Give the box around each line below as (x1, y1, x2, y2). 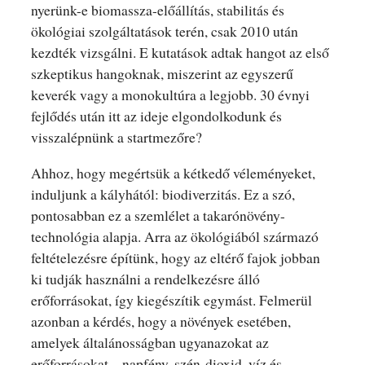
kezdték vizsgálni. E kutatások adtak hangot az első (30, 42, 329, 62)
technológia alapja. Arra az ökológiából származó (30, 226, 319, 246)
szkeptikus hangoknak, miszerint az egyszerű (30, 64, 293, 83)
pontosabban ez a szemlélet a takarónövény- (30, 204, 285, 225)
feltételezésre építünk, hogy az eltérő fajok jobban (30, 247, 320, 267)
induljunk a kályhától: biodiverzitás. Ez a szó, (30, 183, 295, 204)
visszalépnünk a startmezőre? (30, 127, 202, 147)
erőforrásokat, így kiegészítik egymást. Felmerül (30, 289, 312, 310)
